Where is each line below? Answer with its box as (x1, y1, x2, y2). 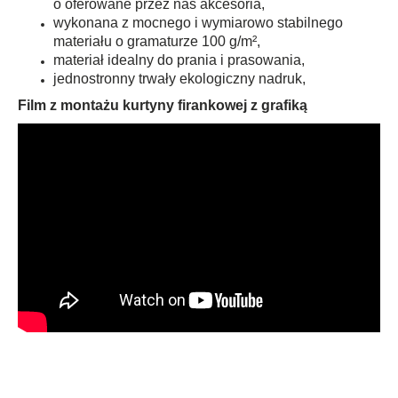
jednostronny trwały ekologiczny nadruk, (53, 70, 306, 86)
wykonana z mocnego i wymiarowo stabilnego (53, 14, 343, 30)
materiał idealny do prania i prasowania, (53, 52, 305, 68)
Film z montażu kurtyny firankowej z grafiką (18, 97, 307, 113)
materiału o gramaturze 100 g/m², (53, 33, 260, 49)
